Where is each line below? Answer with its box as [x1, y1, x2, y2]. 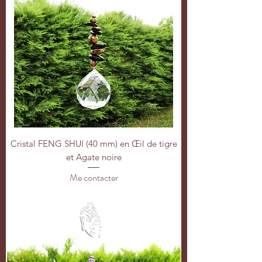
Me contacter [69, 170, 118, 184]
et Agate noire [65, 151, 122, 163]
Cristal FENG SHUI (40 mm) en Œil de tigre [10, 137, 177, 149]
